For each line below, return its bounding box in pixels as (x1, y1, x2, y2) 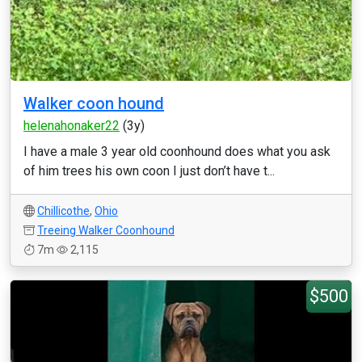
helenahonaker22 (23, 118, 120, 133)
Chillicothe (37, 204, 90, 217)
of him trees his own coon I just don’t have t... (23, 163, 275, 179)
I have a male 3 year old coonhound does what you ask (23, 144, 330, 159)
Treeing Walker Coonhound (37, 224, 175, 237)
